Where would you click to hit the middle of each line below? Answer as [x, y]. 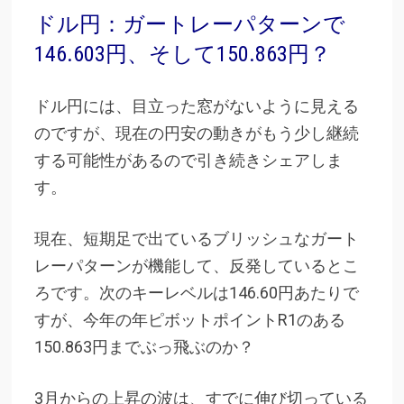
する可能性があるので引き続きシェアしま [188, 160]
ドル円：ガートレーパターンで [189, 24]
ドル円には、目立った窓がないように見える [196, 106]
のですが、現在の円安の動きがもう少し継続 [196, 133]
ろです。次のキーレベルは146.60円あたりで [196, 292]
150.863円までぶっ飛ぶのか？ [144, 346]
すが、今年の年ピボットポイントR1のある [189, 319]
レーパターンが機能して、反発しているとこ [196, 265]
